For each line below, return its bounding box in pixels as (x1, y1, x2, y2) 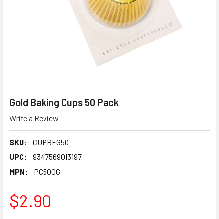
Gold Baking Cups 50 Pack (9, 96, 119, 108)
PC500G (34, 166, 60, 176)
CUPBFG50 (33, 137, 69, 147)
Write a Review (9, 113, 59, 123)
